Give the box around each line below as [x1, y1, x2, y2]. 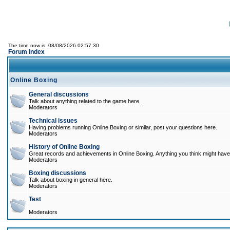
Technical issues [29, 117, 78, 124]
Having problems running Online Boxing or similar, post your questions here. [29, 124, 217, 130]
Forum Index [8, 48, 45, 55]
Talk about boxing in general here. [29, 177, 112, 183]
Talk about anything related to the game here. [29, 98, 141, 104]
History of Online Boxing [29, 143, 100, 150]
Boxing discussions [29, 169, 86, 177]
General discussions [29, 91, 89, 98]
